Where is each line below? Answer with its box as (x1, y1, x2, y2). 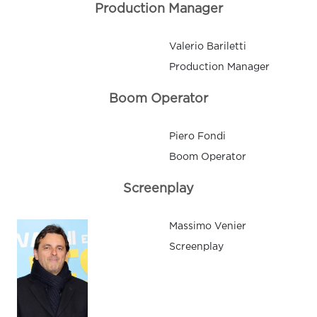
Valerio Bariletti (169, 42, 246, 52)
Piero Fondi (169, 132, 226, 142)
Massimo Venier (169, 222, 246, 231)
